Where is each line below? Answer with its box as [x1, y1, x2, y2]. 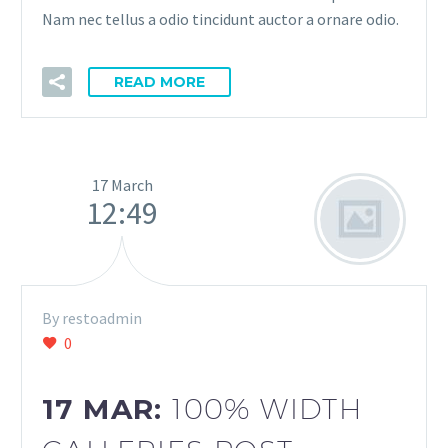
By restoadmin [42, 308, 142, 328]
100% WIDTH [172, 391, 363, 425]
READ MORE [114, 73, 205, 91]
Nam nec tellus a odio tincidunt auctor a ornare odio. [42, 9, 399, 29]
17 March [91, 175, 153, 195]
